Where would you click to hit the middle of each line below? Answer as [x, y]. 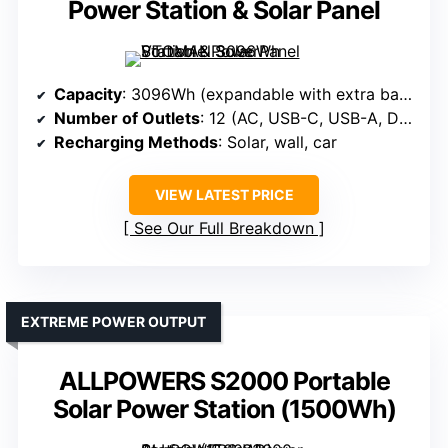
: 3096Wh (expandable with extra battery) [260, 94]
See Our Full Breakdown [224, 228]
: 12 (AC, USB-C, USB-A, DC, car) [299, 118]
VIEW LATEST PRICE [224, 195]
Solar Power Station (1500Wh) [224, 409]
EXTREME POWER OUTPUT [113, 322]
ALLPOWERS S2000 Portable [224, 381]
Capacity [88, 94]
